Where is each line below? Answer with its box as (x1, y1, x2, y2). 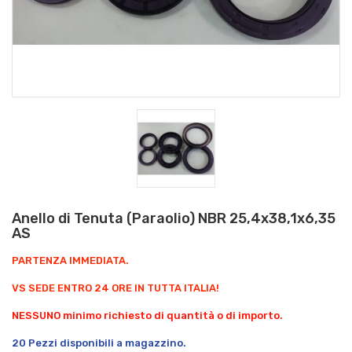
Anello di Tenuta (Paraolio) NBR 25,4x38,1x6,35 (12, 209, 335, 227)
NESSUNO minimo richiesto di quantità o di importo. (12, 309, 283, 321)
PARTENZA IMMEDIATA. (12, 254, 129, 266)
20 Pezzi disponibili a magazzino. (12, 336, 186, 349)
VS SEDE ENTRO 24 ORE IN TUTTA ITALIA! (12, 281, 219, 294)
